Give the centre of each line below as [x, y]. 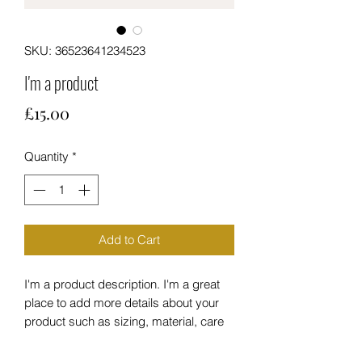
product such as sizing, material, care [124, 322]
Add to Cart [129, 240]
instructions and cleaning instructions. [124, 340]
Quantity [46, 156]
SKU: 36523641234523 [85, 50]
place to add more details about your [122, 303]
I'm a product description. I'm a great [122, 284]
